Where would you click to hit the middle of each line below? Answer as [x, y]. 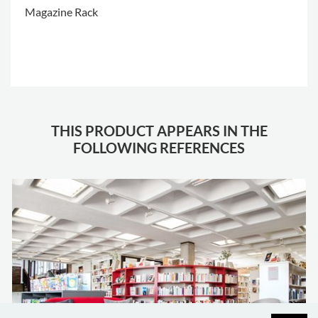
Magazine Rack [61, 12]
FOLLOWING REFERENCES [159, 148]
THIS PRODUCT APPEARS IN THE [159, 131]
